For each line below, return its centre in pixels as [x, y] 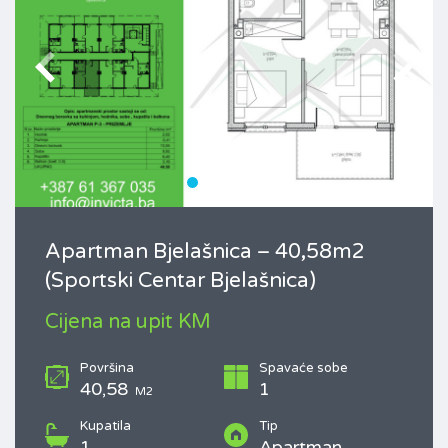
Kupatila [105, 426]
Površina [107, 368]
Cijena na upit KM [128, 322]
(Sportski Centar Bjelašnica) [180, 281]
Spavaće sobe [303, 368]
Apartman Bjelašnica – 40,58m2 [205, 252]
